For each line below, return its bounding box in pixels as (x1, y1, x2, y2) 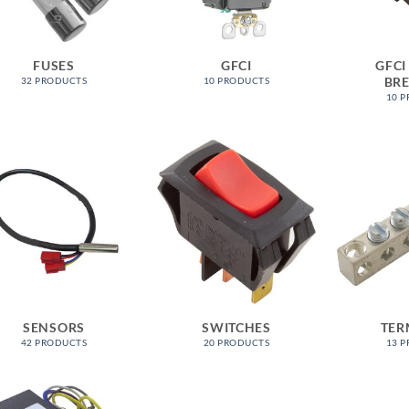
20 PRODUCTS (203, 337, 270, 349)
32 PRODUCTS (20, 75, 88, 87)
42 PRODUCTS (20, 337, 88, 349)
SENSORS (22, 319, 86, 335)
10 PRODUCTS (203, 75, 270, 87)
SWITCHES (202, 319, 271, 335)
